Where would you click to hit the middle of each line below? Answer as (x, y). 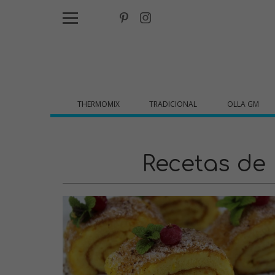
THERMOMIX (99, 104)
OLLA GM (243, 104)
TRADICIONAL (173, 104)
